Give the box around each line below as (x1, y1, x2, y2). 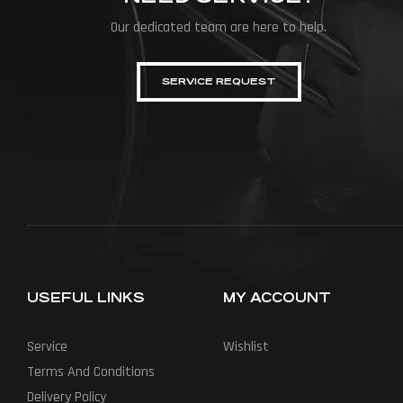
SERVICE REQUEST (161, 76, 276, 88)
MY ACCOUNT (223, 290, 332, 306)
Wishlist (223, 337, 270, 357)
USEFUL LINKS (27, 290, 145, 306)
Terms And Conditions (27, 363, 155, 382)
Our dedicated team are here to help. (111, 18, 327, 38)
